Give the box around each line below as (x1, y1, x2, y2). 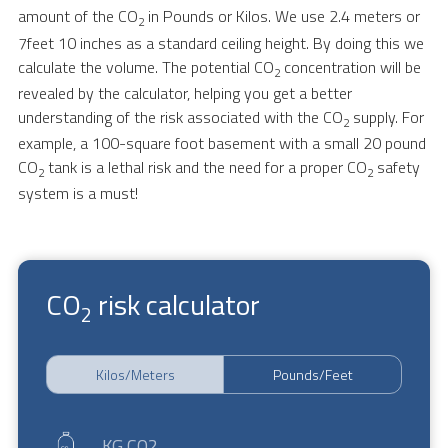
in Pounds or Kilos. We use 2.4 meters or (143, 4, 420, 29)
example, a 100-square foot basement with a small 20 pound (17, 130, 426, 155)
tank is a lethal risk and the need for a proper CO (43, 154, 367, 179)
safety (372, 154, 420, 179)
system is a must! (17, 181, 138, 206)
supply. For (348, 104, 424, 129)
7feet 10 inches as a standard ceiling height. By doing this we (17, 30, 424, 55)
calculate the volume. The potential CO (17, 54, 274, 79)
